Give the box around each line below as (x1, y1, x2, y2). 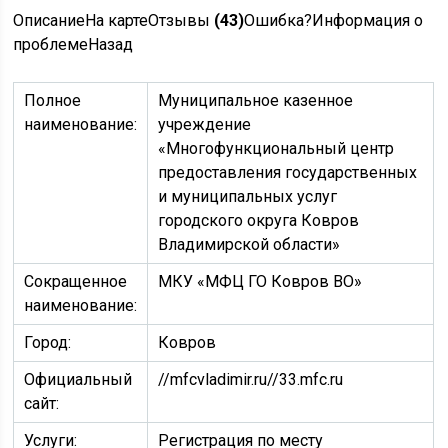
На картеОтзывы (85, 11, 215, 30)
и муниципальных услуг (158, 187, 338, 206)
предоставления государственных (158, 163, 418, 182)
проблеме (13, 35, 89, 54)
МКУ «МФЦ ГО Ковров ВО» (158, 272, 363, 291)
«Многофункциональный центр (158, 139, 395, 158)
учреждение (158, 115, 252, 134)
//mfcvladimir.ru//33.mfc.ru (158, 370, 344, 389)
